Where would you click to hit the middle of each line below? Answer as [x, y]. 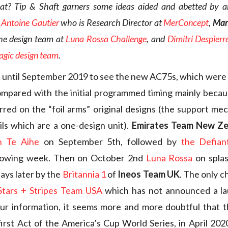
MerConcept [186, 23]
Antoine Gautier [31, 23]
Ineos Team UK [149, 174]
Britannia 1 [84, 174]
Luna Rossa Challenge [106, 39]
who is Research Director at [112, 23]
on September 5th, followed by [110, 142]
